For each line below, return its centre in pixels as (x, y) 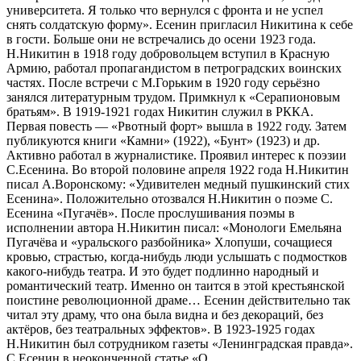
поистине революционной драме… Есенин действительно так (178, 300)
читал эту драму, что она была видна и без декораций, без (165, 314)
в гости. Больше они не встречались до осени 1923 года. (161, 39)
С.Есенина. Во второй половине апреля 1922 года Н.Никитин (178, 169)
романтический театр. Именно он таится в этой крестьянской (176, 285)
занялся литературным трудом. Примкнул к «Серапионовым (173, 97)
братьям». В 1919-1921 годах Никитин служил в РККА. (160, 111)
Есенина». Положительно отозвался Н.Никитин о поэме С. (170, 198)
